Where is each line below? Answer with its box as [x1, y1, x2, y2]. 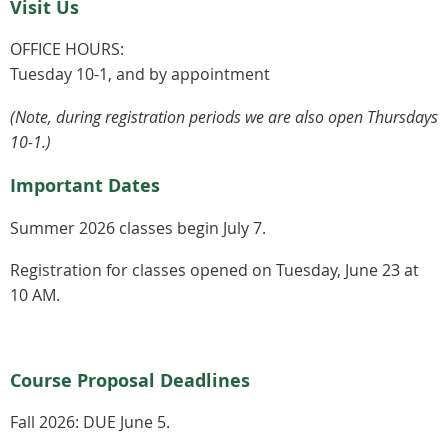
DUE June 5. [83, 411, 170, 434]
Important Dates [10, 172, 160, 198]
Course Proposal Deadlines [10, 367, 250, 393]
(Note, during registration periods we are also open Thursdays [10, 105, 438, 128]
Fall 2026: [10, 411, 83, 434]
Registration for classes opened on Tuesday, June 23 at [10, 259, 419, 282]
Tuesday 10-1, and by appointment [10, 63, 270, 86]
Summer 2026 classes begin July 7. [10, 216, 270, 239]
